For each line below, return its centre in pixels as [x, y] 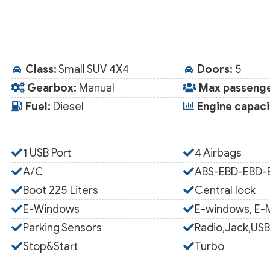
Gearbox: [52, 88]
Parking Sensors [63, 228]
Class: [41, 69]
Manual [96, 88]
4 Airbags [218, 153]
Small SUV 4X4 [93, 69]
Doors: [215, 69]
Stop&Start [51, 246]
